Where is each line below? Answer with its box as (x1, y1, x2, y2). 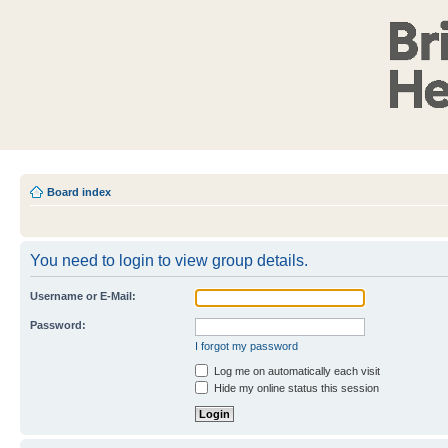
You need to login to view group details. (30, 252, 308, 269)
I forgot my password (195, 340, 298, 352)
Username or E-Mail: (30, 290, 136, 302)
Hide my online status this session (211, 382, 379, 394)
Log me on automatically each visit (211, 365, 380, 377)
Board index (47, 186, 111, 198)
